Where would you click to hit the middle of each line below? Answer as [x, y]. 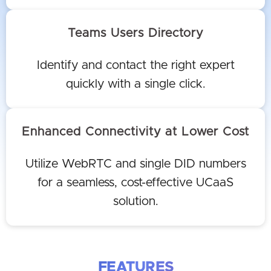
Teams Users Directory [135, 33]
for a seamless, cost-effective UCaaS [135, 183]
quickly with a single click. [135, 84]
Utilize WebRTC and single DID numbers [135, 164]
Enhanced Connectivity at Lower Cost [135, 132]
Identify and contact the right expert [135, 65]
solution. [135, 201]
